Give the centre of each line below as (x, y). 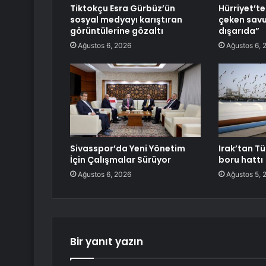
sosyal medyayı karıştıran (126, 20)
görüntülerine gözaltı (117, 31)
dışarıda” (239, 31)
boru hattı (240, 160)
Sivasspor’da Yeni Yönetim (128, 149)
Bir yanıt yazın (107, 242)
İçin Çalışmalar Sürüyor (121, 160)
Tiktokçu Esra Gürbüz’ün (123, 9)
